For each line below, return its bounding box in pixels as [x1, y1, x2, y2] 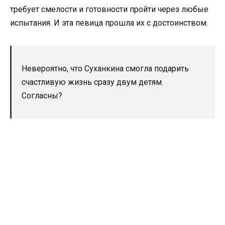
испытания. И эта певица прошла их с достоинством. [10, 18, 208, 28]
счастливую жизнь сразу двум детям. [22, 77, 163, 87]
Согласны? [22, 91, 62, 101]
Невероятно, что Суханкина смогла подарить [22, 64, 189, 74]
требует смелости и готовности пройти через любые [10, 5, 208, 15]
